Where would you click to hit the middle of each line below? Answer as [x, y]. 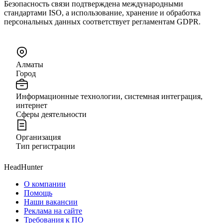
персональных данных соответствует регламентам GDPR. [102, 21]
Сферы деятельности [51, 114]
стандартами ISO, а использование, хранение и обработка [102, 12]
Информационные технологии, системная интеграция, [109, 96]
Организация [38, 137]
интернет [32, 105]
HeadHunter [23, 167]
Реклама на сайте [53, 211]
